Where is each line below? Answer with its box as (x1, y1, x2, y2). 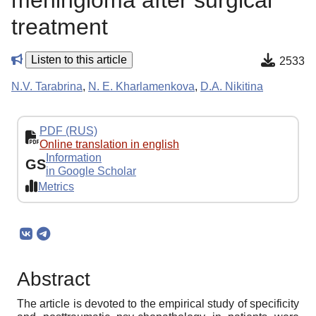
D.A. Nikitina (200, 80, 263, 93)
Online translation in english (39, 138, 179, 151)
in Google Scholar (46, 165, 136, 178)
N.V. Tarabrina (11, 80, 83, 93)
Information (46, 152, 102, 164)
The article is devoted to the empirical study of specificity (17, 298, 299, 310)
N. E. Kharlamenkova (88, 80, 195, 93)
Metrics (38, 180, 74, 193)
